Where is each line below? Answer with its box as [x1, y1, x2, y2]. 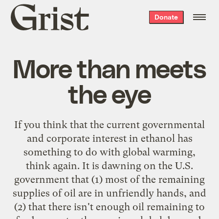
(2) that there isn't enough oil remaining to [14, 200, 205, 213]
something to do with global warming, [23, 146, 196, 158]
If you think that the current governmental [14, 118, 205, 131]
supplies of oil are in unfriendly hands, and [13, 187, 206, 199]
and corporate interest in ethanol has [26, 132, 193, 144]
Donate [154, 13, 178, 21]
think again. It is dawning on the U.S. [26, 159, 193, 172]
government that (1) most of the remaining [14, 173, 205, 185]
